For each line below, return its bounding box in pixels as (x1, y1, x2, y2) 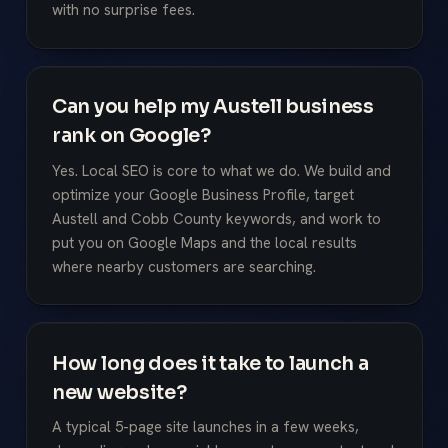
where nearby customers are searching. (52, 256, 316, 277)
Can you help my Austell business (52, 94, 374, 120)
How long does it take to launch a (52, 350, 369, 376)
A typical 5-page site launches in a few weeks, (52, 417, 359, 438)
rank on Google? (52, 123, 211, 149)
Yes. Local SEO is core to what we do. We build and (52, 160, 391, 181)
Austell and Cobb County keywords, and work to (52, 208, 381, 229)
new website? (52, 379, 187, 405)
